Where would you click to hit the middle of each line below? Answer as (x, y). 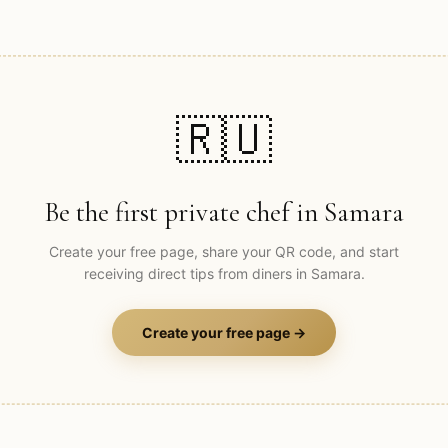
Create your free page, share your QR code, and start (224, 251)
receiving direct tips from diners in (197, 273)
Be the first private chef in (184, 212)
